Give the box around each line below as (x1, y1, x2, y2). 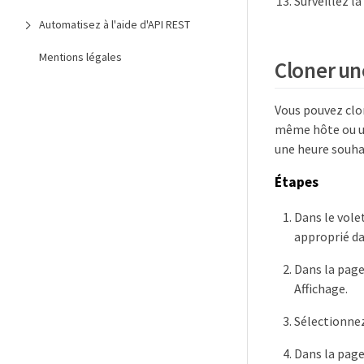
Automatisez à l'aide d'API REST (39, 17, 190, 32)
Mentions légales (39, 50, 122, 64)
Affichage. (294, 279, 348, 297)
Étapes (275, 173, 318, 192)
